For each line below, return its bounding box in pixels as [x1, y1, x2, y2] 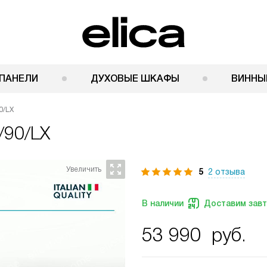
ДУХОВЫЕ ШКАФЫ [90, 73, 179, 83]
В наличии [142, 198, 184, 208]
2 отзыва [208, 167, 245, 176]
